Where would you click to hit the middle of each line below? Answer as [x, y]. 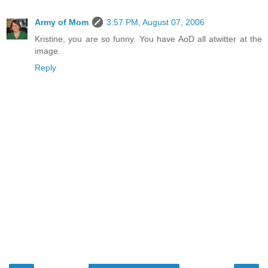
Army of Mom [62, 22]
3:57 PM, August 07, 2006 [156, 22]
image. [48, 51]
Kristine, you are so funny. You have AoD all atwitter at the [148, 39]
